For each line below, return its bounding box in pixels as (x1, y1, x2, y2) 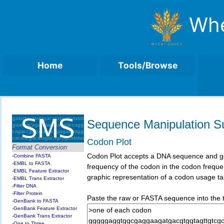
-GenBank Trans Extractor (12, 212, 72, 218)
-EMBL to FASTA (12, 160, 51, 166)
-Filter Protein (12, 190, 43, 196)
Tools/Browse (117, 60, 177, 70)
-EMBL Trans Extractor (12, 175, 64, 181)
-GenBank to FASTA (12, 197, 59, 203)
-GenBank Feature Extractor (12, 205, 77, 211)
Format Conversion (12, 143, 67, 151)
